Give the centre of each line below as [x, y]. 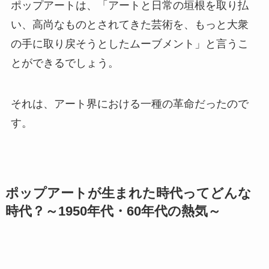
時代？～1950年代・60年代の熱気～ [113, 212]
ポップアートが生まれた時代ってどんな [128, 194]
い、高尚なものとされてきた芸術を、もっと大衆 [129, 25]
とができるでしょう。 [65, 63]
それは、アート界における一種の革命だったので [129, 104]
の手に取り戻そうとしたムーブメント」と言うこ [129, 44]
